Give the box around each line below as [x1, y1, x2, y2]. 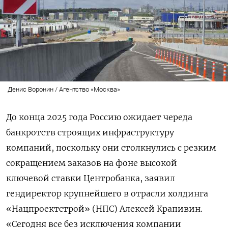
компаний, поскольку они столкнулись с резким [6, 142, 216, 153]
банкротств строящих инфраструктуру [6, 127, 174, 138]
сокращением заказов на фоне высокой [6, 158, 177, 168]
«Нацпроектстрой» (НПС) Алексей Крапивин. [6, 204, 203, 214]
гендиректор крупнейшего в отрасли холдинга [6, 188, 208, 199]
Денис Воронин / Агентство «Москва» [7, 85, 120, 94]
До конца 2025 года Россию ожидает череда [6, 112, 192, 123]
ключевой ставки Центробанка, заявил [6, 173, 175, 184]
